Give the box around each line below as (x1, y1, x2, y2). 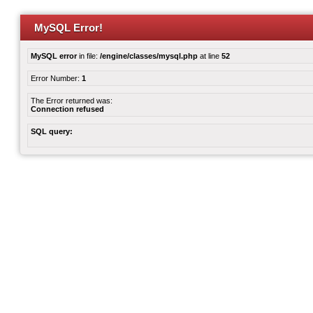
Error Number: (31, 74, 82, 82)
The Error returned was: (31, 96, 112, 105)
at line (198, 52, 221, 60)
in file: (77, 52, 100, 60)
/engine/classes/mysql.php (100, 52, 198, 60)
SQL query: (31, 127, 73, 136)
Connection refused (31, 105, 104, 113)
